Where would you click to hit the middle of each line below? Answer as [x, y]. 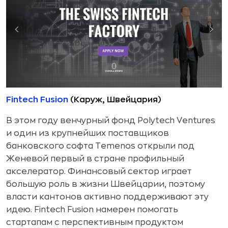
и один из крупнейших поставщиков [88, 134]
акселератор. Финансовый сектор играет [99, 172]
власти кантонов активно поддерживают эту [107, 197]
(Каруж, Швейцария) [115, 100]
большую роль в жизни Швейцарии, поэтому [106, 184]
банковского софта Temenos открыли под [100, 146]
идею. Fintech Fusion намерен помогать [92, 210]
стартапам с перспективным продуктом [95, 223]
